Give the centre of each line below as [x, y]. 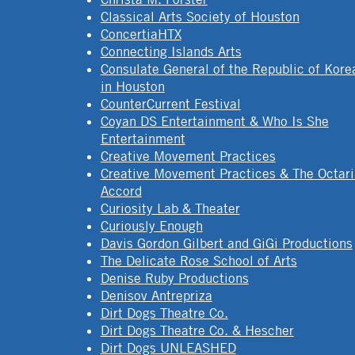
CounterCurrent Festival [170, 103]
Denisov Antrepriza [156, 295]
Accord [121, 191]
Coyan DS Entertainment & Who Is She [214, 121]
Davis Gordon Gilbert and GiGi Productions [226, 243]
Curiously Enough [151, 225]
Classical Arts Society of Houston [200, 16]
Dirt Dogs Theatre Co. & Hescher [197, 330]
